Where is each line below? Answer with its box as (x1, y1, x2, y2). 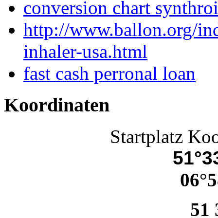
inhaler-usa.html (23, 41, 147, 62)
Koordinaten (4, 93, 109, 116)
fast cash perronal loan (23, 63, 196, 84)
